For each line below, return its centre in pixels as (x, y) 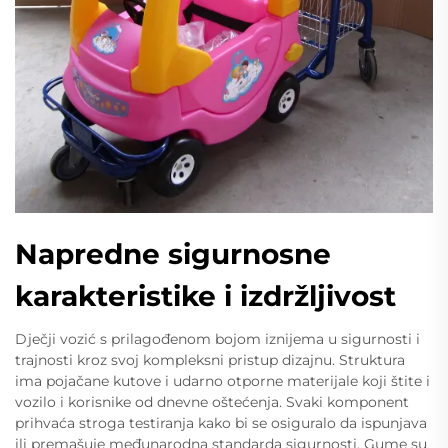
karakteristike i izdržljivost (205, 295)
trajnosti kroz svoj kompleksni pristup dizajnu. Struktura (210, 359)
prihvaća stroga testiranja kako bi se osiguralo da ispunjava (221, 422)
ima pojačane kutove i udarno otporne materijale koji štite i (222, 380)
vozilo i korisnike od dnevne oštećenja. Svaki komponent (212, 401)
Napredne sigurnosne (173, 253)
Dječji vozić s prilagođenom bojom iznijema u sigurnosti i (217, 338)
